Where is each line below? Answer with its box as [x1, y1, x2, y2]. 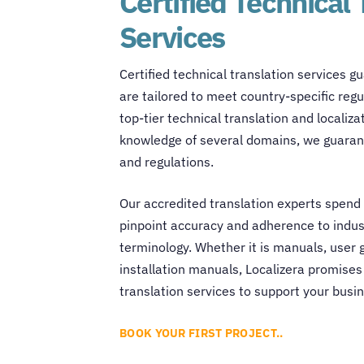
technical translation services [173, 65, 346, 82]
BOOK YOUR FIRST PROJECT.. [119, 326, 284, 341]
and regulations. [119, 153, 217, 170]
